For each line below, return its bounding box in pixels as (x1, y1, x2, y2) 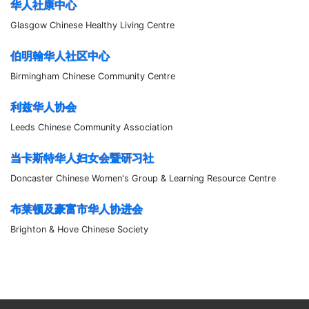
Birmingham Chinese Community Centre (10, 70, 175, 81)
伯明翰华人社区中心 (10, 48, 110, 63)
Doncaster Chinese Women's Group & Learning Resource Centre (10, 172, 276, 183)
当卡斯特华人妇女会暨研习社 (10, 150, 154, 165)
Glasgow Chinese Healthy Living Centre (10, 19, 175, 30)
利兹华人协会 (10, 99, 77, 114)
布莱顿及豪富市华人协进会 (10, 201, 143, 216)
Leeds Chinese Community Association (10, 121, 172, 132)
